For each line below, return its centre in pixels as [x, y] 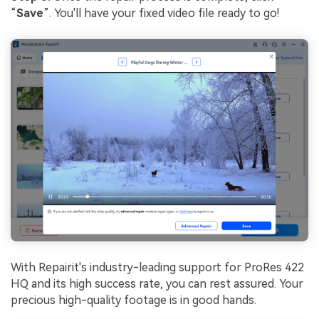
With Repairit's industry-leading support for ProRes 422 [157, 268]
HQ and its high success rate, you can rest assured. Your [157, 284]
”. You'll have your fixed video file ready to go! [161, 13]
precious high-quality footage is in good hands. [134, 300]
